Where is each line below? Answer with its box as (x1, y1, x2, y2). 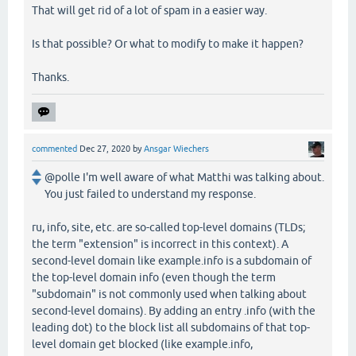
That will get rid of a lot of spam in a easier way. (32, 4, 267, 17)
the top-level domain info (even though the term (32, 270, 276, 284)
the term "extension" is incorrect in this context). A (32, 237, 288, 250)
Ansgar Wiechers (144, 144, 209, 154)
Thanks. (32, 71, 69, 84)
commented (32, 144, 77, 154)
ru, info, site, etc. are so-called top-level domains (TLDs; (32, 220, 305, 234)
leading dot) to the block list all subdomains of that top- (32, 320, 310, 334)
